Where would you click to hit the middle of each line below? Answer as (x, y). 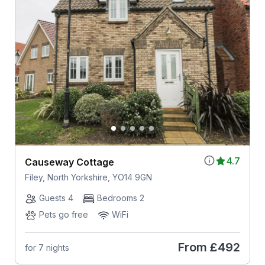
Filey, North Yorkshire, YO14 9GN (88, 177)
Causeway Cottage (69, 162)
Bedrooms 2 (120, 198)
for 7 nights (47, 247)
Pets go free (63, 215)
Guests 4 (56, 198)
